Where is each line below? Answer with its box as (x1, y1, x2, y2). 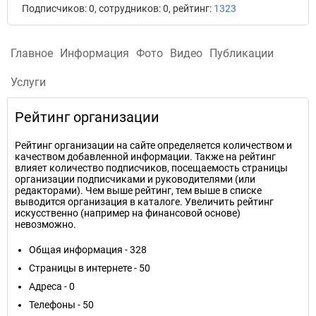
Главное (11, 47, 53, 60)
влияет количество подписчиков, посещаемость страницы (15, 162, 288, 174)
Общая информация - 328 (29, 244, 147, 255)
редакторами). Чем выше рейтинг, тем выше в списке (15, 185, 262, 196)
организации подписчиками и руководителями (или (15, 174, 255, 185)
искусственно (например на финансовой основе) (15, 207, 241, 219)
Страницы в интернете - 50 (29, 262, 150, 274)
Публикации (209, 47, 274, 60)
